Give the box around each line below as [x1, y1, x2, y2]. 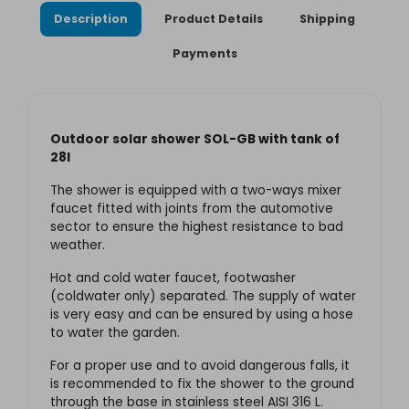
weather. [50, 236, 105, 255]
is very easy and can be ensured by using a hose [50, 306, 353, 324]
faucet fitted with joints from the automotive [50, 200, 333, 218]
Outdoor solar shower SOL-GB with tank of [50, 131, 340, 149]
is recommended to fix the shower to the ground [50, 375, 354, 393]
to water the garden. [50, 324, 180, 342]
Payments [172, 46, 237, 62]
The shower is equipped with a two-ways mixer [50, 182, 341, 200]
